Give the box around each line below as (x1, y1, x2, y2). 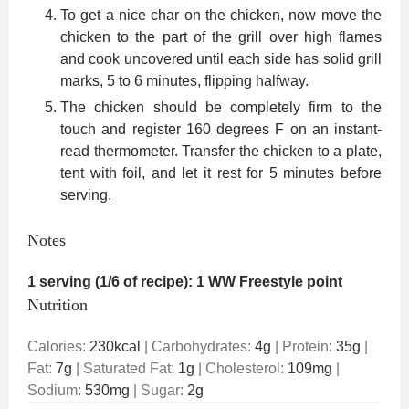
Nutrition (27, 295, 88, 314)
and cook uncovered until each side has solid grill (60, 50, 382, 67)
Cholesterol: (205, 360, 288, 376)
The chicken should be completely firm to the (60, 99, 382, 115)
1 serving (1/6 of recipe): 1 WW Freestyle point (27, 273, 342, 289)
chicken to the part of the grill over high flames (60, 28, 382, 45)
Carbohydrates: (152, 338, 255, 354)
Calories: (27, 338, 89, 354)
